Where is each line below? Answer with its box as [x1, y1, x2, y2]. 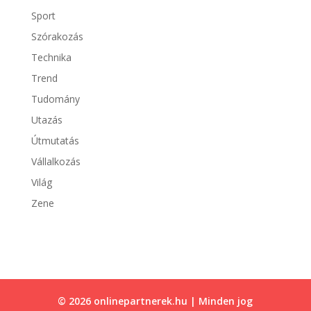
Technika [31, 50, 72, 64]
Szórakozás [31, 29, 83, 43]
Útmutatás [31, 133, 79, 147]
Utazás [31, 112, 62, 126]
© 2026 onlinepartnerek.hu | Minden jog [58, 294, 253, 308]
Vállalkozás [31, 154, 81, 168]
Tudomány [31, 92, 80, 106]
